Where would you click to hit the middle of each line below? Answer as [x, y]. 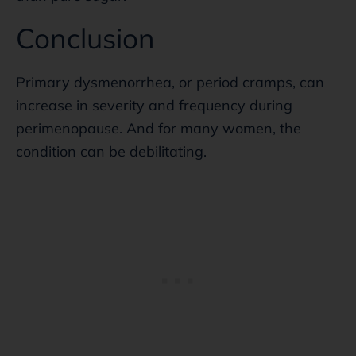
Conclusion [85, 38]
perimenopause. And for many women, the [159, 128]
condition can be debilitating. [111, 151]
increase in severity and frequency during [154, 105]
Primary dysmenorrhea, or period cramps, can [170, 82]
